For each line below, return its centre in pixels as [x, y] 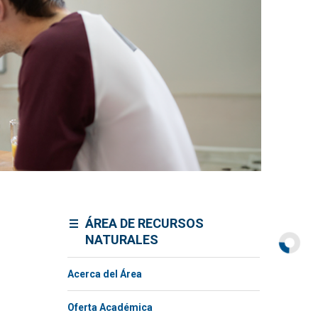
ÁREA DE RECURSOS [144, 223]
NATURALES [122, 239]
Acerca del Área [104, 274]
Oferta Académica [110, 308]
